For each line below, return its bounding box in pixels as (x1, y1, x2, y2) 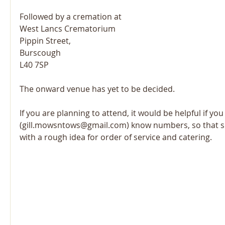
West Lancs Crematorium (20, 23, 116, 34)
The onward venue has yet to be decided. (20, 83, 175, 94)
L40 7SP (20, 59, 49, 70)
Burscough (20, 47, 61, 58)
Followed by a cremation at (20, 11, 122, 22)
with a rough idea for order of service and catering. (20, 132, 212, 143)
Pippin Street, (20, 35, 71, 46)
